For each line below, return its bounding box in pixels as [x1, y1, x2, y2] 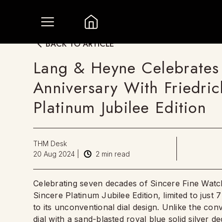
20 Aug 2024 [33, 150, 75, 158]
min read [100, 150, 130, 158]
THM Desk [33, 139, 67, 148]
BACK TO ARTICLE [46, 38, 114, 50]
